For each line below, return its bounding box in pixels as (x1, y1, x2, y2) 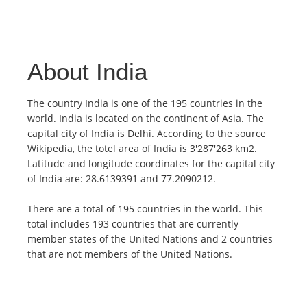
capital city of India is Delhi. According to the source (27, 127, 266, 140)
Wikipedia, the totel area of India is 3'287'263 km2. (27, 142, 257, 156)
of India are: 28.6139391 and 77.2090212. (27, 172, 216, 186)
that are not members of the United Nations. (27, 247, 232, 261)
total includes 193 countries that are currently (27, 217, 238, 231)
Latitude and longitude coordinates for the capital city (27, 157, 275, 171)
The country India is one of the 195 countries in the (27, 97, 262, 110)
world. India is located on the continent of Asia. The (27, 112, 264, 125)
